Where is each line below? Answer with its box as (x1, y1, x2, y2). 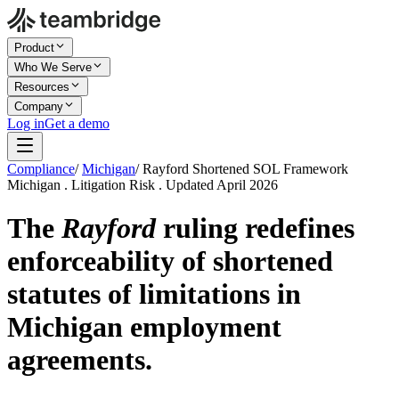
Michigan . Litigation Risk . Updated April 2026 (7, 177, 278, 192)
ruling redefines (156, 212, 354, 245)
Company (14, 100, 63, 113)
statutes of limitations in (7, 278, 301, 311)
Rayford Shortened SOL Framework (142, 161, 348, 176)
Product (14, 41, 54, 54)
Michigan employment (7, 311, 281, 344)
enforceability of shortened (7, 245, 333, 278)
